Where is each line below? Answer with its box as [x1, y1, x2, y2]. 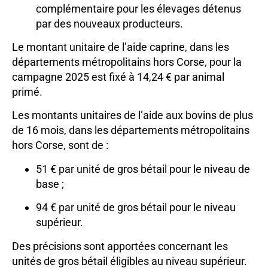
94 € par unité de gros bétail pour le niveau [36, 201, 236, 214]
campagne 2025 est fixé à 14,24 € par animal [12, 70, 224, 83]
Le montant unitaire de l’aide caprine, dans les [12, 40, 229, 53]
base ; [36, 177, 64, 190]
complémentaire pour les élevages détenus [36, 2, 241, 15]
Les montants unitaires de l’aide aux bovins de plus [12, 109, 253, 122]
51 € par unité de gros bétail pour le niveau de [36, 162, 250, 175]
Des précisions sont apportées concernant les [12, 239, 228, 252]
